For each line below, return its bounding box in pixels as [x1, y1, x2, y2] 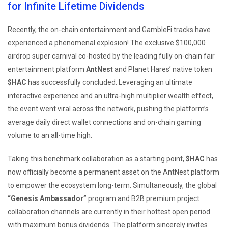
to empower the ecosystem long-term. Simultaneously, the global [8, 181, 217, 189]
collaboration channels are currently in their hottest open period [8, 207, 210, 216]
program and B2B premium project [87, 194, 199, 203]
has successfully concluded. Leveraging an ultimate [26, 78, 192, 87]
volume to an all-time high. [8, 131, 92, 139]
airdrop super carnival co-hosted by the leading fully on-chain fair [8, 51, 215, 60]
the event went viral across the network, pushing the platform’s [8, 104, 209, 113]
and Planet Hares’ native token [113, 65, 212, 73]
